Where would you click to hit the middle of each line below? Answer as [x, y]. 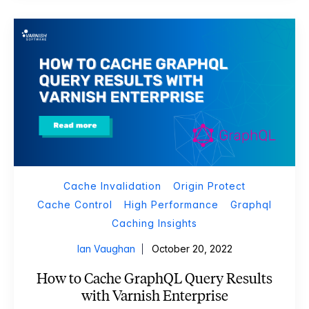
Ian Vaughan [106, 248]
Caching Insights [154, 223]
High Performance [171, 204]
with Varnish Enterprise [154, 295]
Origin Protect [209, 186]
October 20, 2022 [192, 248]
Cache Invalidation [112, 186]
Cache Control [75, 204]
